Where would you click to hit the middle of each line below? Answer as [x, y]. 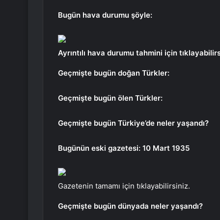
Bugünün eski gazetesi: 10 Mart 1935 [124, 148]
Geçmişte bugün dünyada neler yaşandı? [130, 206]
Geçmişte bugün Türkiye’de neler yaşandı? [133, 123]
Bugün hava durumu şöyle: [105, 15]
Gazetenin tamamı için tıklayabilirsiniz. [124, 186]
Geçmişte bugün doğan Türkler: [114, 73]
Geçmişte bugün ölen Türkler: [110, 98]
